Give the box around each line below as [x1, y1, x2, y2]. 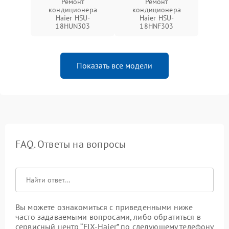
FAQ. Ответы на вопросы [15, 138, 126, 151]
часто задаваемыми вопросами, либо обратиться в [15, 212, 201, 222]
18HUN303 [55, 21, 90, 31]
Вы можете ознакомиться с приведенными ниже [15, 202, 193, 212]
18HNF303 [140, 21, 174, 31]
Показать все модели [77, 60, 152, 71]
